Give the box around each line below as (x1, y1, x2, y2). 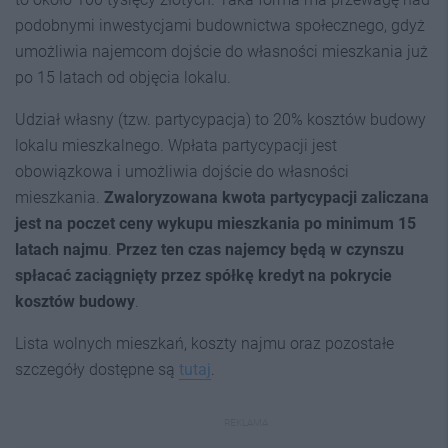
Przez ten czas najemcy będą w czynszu (116, 240, 404, 259)
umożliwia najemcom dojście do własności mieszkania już (15, 42, 428, 61)
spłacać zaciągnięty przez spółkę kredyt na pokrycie (15, 266, 392, 285)
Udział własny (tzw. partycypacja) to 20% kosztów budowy (15, 110, 426, 129)
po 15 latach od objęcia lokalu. (15, 68, 231, 87)
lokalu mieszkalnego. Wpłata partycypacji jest (15, 136, 337, 155)
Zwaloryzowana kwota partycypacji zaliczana (104, 188, 429, 207)
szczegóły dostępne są (15, 360, 179, 379)
